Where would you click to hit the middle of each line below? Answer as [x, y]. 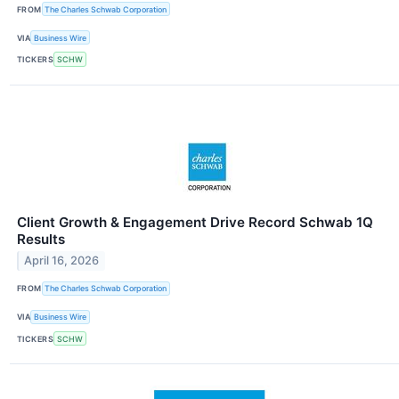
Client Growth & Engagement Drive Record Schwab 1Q [195, 222]
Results [41, 239]
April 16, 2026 [62, 261]
